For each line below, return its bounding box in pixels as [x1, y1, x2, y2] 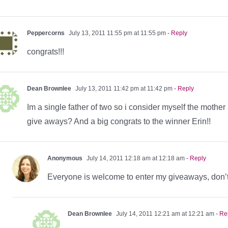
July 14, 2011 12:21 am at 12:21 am [115, 210, 214, 217]
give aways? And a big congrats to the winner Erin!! [27, 117, 211, 126]
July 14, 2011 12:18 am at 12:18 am [85, 154, 185, 162]
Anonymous [47, 154, 82, 162]
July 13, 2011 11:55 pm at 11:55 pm [67, 29, 166, 37]
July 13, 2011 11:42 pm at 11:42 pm [74, 84, 173, 92]
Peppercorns [27, 29, 65, 37]
